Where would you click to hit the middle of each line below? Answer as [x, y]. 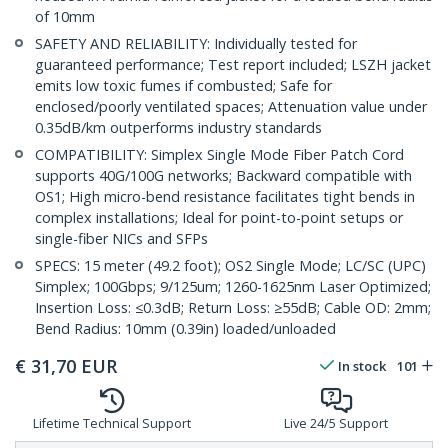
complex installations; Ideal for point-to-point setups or [219, 218]
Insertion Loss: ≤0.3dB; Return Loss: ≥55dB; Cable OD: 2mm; [233, 308]
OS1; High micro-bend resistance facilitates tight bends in [225, 197]
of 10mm [65, 17]
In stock [362, 366]
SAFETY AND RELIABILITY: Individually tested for [196, 44]
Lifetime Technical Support [112, 424]
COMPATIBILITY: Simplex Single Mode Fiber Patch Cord [219, 155]
